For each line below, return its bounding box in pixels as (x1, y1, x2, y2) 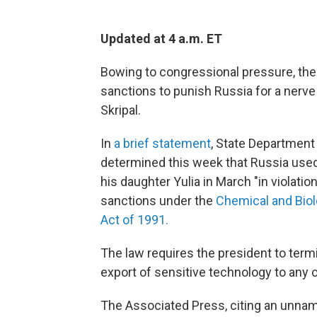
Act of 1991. (100, 212, 168, 227)
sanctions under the (100, 193, 216, 208)
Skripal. (100, 103, 141, 117)
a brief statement (114, 136, 211, 151)
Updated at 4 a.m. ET (100, 31, 222, 46)
